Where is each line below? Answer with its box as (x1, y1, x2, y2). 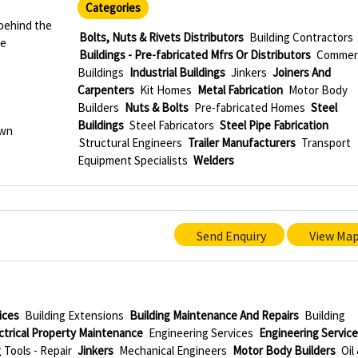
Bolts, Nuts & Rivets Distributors (78, 30, 244, 45)
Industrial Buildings (129, 65, 225, 80)
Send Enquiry (197, 228, 266, 244)
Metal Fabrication (197, 82, 283, 97)
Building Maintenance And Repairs (129, 308, 300, 323)
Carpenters (77, 82, 134, 97)
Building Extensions (25, 308, 125, 323)
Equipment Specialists (77, 153, 188, 168)
